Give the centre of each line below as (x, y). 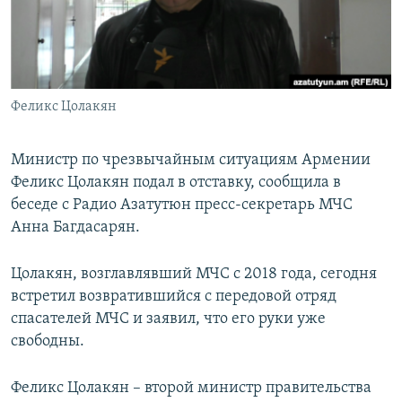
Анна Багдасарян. (75, 228)
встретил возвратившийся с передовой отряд (174, 297)
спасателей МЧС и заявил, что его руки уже (168, 319)
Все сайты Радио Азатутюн (123, 148)
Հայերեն (52, 32)
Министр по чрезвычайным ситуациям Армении (191, 161)
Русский (45, 96)
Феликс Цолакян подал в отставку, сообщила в (176, 183)
